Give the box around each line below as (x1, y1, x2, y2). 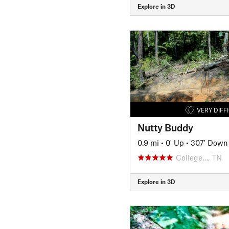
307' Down (190, 138, 228, 147)
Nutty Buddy (137, 121, 193, 133)
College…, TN (175, 152, 222, 162)
